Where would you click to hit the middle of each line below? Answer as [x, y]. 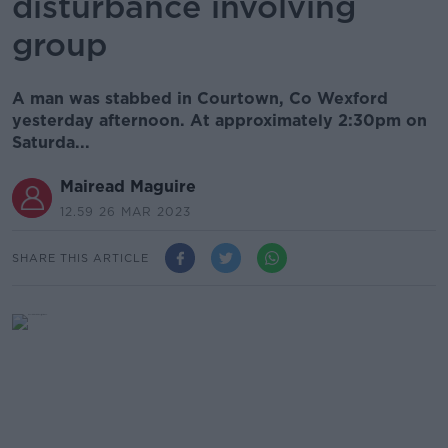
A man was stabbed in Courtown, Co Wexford [200, 98]
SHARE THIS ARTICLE [80, 257]
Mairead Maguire [128, 186]
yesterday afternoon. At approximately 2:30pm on [219, 120]
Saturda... [51, 142]
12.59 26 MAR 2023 [125, 211]
